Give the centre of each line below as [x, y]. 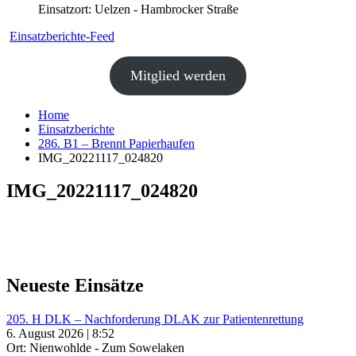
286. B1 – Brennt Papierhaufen [116, 143]
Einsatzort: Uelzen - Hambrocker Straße [138, 9]
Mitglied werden [178, 75]
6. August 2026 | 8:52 [60, 334]
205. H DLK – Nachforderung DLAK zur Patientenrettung [155, 319]
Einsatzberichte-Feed [62, 36]
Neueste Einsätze [75, 286]
